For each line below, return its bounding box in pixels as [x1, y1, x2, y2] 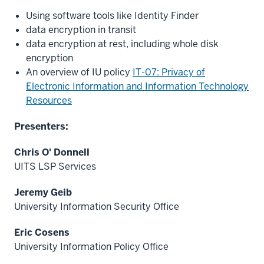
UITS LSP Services [14, 160, 96, 173]
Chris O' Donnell [14, 146, 90, 159]
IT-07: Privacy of [133, 66, 205, 78]
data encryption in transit [26, 24, 136, 36]
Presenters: [14, 120, 68, 133]
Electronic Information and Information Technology [26, 80, 249, 93]
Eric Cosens [14, 226, 70, 239]
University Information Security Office [14, 200, 179, 213]
